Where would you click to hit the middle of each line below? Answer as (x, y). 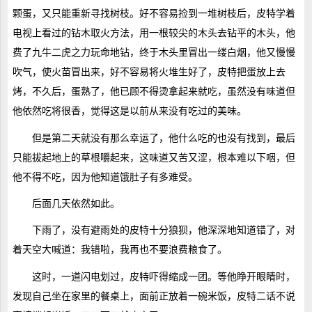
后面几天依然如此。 (76, 204)
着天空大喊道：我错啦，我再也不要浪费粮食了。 (119, 250)
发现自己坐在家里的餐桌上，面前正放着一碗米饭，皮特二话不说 (154, 296)
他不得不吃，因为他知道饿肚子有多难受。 (105, 177)
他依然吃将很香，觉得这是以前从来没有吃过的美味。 (129, 111)
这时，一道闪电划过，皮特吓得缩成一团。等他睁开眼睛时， (163, 276)
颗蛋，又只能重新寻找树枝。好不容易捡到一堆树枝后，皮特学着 (154, 14)
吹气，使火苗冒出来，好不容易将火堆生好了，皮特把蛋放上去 (149, 72)
